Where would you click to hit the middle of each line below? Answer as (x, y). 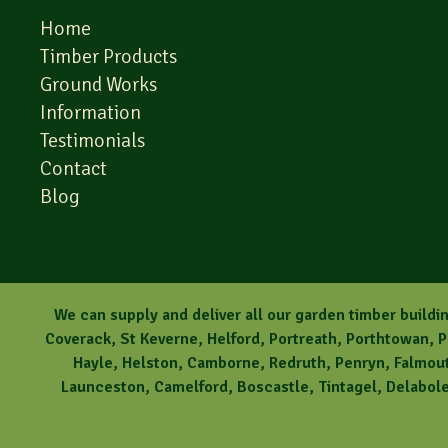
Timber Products (108, 56)
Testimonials (92, 140)
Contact (73, 168)
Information (90, 112)
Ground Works (98, 84)
